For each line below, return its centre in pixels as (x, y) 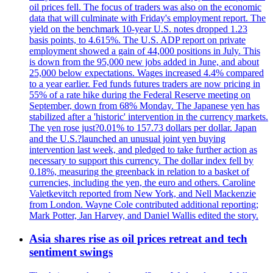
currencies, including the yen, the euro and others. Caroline (142, 182)
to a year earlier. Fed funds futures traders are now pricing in (145, 83)
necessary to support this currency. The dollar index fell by (141, 160)
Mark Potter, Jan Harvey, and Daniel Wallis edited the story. (144, 215)
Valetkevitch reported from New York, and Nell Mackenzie (143, 193)
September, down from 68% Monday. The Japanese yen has (144, 105)
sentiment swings (71, 252)
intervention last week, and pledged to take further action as (143, 149)
